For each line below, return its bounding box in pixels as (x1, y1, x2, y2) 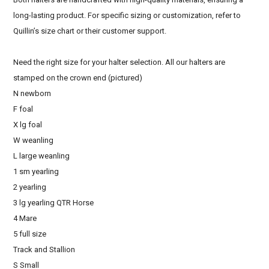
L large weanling (13, 151, 70, 160)
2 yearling (13, 182, 47, 192)
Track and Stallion (13, 244, 76, 254)
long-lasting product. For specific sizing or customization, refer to (13, 10, 241, 20)
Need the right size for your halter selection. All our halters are (13, 57, 226, 67)
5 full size (13, 229, 47, 238)
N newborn (13, 88, 52, 98)
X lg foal (13, 119, 43, 129)
